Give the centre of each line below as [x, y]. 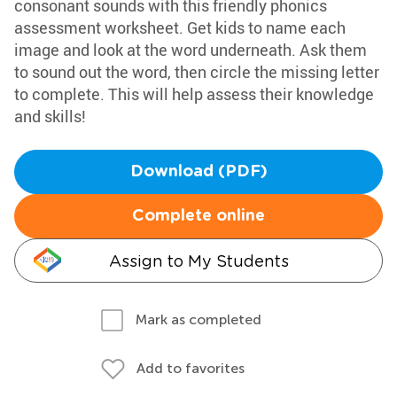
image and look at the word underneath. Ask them [191, 50]
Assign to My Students [198, 261]
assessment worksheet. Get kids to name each [180, 27]
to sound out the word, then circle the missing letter [197, 72]
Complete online [198, 216]
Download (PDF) [198, 172]
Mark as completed [198, 319]
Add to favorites [191, 368]
